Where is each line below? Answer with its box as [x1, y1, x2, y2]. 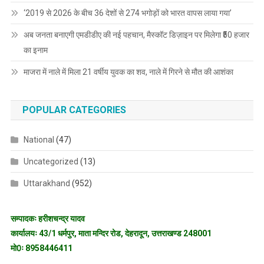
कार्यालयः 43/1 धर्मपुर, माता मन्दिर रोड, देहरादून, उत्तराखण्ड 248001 [10, 228, 212, 238]
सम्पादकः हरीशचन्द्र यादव [10, 213, 85, 223]
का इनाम [23, 45, 48, 55]
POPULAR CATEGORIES [22, 104, 126, 115]
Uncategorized [23, 156, 78, 166]
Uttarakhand [23, 178, 70, 188]
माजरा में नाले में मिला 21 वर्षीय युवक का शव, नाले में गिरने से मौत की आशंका [23, 67, 233, 77]
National [23, 134, 54, 144]
